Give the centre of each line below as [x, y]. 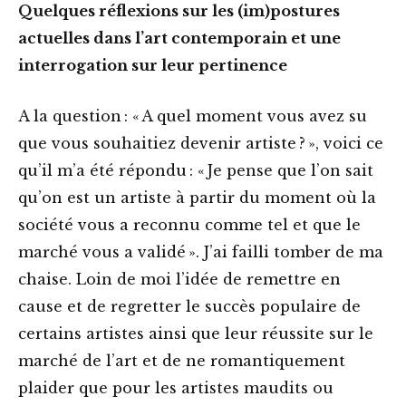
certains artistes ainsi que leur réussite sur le [196, 334]
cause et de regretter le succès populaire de [189, 307]
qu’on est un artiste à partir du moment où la [197, 198]
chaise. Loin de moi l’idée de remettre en [179, 280]
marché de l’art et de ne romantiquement [182, 361]
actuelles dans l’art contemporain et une [179, 39]
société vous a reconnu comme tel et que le [189, 225]
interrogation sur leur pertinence [155, 66]
